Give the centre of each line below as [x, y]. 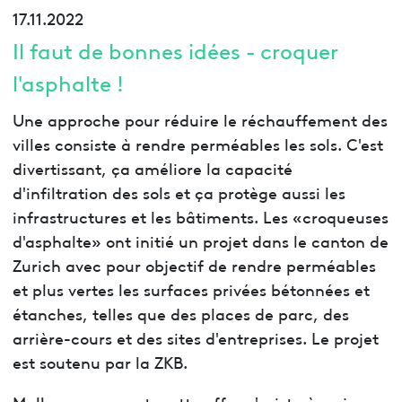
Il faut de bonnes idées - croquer [175, 49]
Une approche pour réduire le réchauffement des [200, 118]
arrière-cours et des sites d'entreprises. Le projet [195, 336]
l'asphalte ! [68, 82]
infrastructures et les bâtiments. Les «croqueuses [200, 215]
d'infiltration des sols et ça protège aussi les [179, 191]
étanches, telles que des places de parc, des [180, 312]
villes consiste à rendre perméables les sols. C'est [197, 143]
